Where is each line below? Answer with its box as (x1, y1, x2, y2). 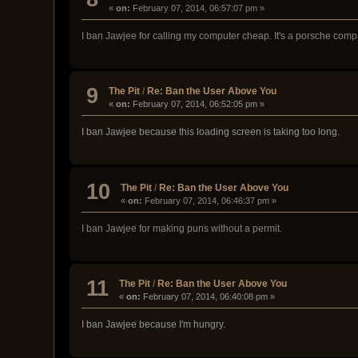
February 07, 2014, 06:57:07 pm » (130, 2, 265, 13)
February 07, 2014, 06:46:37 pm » (142, 195, 277, 205)
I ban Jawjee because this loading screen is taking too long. (82, 126, 340, 138)
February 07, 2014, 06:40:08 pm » (141, 292, 276, 302)
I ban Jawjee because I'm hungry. (82, 319, 226, 331)
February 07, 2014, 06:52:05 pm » (130, 99, 265, 109)
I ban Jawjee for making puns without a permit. (82, 222, 283, 234)
